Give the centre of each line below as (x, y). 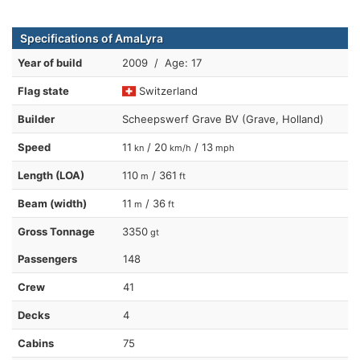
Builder (36, 119)
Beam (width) (52, 203)
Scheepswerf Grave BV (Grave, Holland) (223, 119)
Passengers (47, 259)
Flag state (43, 91)
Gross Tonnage (56, 231)
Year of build (50, 63)
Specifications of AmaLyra (92, 38)
